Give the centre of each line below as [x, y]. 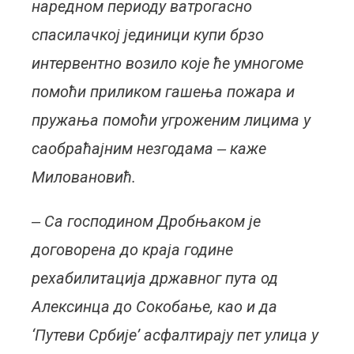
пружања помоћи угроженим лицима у [171, 120]
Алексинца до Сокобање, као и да [155, 307]
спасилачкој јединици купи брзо [148, 35]
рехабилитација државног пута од [155, 278]
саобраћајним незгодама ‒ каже [149, 149]
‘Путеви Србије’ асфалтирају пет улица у [175, 335]
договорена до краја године [133, 250]
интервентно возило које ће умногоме [168, 63]
